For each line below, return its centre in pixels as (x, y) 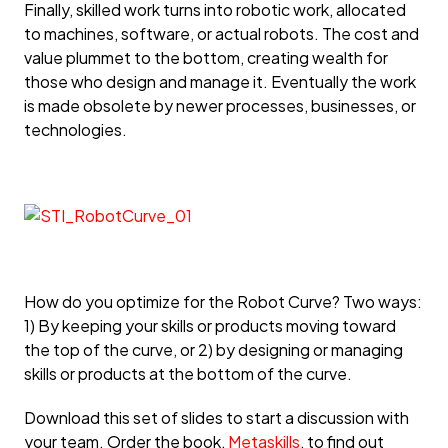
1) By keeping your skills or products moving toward (210, 326)
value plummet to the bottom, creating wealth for (206, 57)
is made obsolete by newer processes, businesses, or (220, 105)
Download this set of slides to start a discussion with (216, 417)
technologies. (75, 129)
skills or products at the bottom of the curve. (188, 374)
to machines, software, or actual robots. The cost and (221, 33)
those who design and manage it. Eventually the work (220, 81)
